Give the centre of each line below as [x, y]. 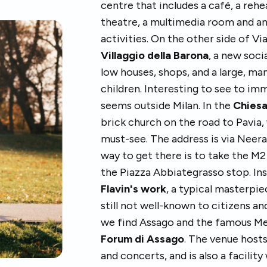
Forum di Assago [143, 239]
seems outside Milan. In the [167, 105]
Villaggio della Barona [155, 55]
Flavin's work [134, 189]
